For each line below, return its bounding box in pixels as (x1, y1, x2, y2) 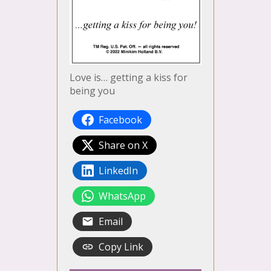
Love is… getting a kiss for (70, 71, 188, 85)
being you (70, 84, 115, 98)
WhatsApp (99, 189, 146, 203)
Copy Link (99, 240, 143, 254)
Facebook (99, 113, 142, 127)
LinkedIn (99, 164, 138, 178)
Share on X (99, 139, 148, 152)
